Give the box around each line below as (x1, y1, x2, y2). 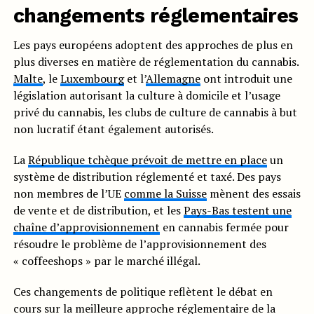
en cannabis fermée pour (159, 219, 289, 235)
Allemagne (145, 71, 200, 87)
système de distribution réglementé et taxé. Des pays (13, 169, 281, 185)
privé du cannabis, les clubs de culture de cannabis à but (13, 104, 297, 121)
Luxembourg (60, 71, 124, 87)
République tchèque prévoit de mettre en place (27, 152, 267, 168)
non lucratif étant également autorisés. (13, 121, 214, 137)
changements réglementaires (13, 4, 299, 28)
